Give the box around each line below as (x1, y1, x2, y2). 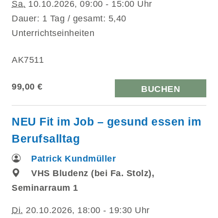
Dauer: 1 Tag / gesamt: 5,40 (12, 13, 127, 23)
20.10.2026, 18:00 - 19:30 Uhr (23, 205, 150, 215)
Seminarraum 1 (12, 182, 78, 193)
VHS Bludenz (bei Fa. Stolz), (31, 168, 154, 178)
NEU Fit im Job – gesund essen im (12, 115, 201, 128)
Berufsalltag (12, 132, 80, 145)
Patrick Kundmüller (31, 153, 116, 163)
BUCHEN (141, 84, 180, 94)
